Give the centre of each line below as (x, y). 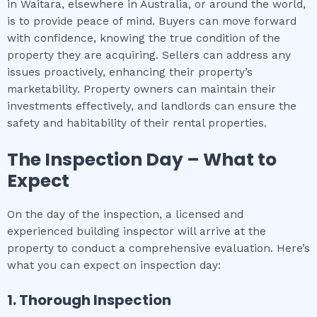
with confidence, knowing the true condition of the (144, 39)
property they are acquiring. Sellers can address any (149, 56)
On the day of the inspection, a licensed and (125, 214)
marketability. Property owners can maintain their (142, 90)
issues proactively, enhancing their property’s (130, 73)
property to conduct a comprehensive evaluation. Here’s (158, 248)
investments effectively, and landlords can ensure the (152, 106)
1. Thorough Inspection (89, 300)
